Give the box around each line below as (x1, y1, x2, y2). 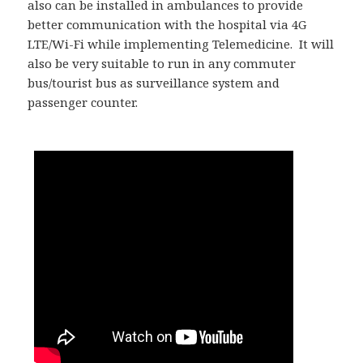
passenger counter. (28, 94, 142, 111)
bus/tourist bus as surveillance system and (28, 75, 280, 92)
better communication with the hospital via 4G (28, 16, 307, 33)
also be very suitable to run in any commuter (28, 55, 297, 72)
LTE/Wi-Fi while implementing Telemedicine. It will (28, 36, 335, 53)
